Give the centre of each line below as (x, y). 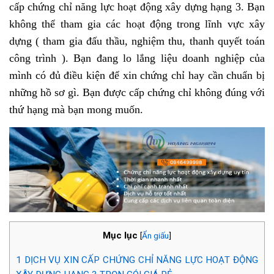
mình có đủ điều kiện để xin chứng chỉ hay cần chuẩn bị (137, 75)
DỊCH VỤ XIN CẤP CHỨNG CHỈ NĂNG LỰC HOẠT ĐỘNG (140, 260)
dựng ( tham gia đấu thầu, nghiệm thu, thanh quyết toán (137, 41)
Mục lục (120, 236)
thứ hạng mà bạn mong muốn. (76, 109)
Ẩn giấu (155, 236)
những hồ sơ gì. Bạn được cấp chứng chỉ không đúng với (137, 92)
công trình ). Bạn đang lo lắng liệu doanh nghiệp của (137, 58)
